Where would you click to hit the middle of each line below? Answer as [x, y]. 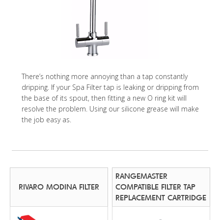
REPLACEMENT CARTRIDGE [161, 197]
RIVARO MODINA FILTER [59, 187]
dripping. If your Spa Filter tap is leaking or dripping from [110, 87]
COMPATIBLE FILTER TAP [156, 187]
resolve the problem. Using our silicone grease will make [110, 109]
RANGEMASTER [142, 176]
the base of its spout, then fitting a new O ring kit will [104, 98]
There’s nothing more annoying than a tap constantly [105, 76]
